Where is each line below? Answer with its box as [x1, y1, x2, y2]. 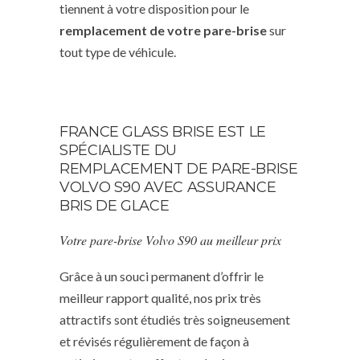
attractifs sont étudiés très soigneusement [59, 311, 290, 327]
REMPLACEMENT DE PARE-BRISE [59, 159, 298, 178]
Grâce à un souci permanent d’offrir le [59, 268, 264, 284]
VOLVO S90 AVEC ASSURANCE [59, 178, 276, 196]
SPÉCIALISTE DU [59, 141, 177, 159]
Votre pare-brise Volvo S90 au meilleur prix [59, 231, 281, 248]
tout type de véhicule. [59, 43, 176, 59]
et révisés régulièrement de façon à [59, 333, 249, 349]
